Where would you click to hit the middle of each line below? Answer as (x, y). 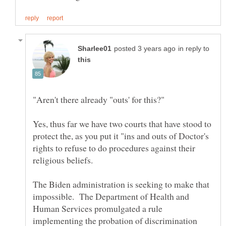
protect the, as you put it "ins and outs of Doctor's (121, 136)
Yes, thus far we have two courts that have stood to (122, 124)
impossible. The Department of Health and (111, 196)
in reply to (194, 49)
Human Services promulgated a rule (98, 209)
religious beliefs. (64, 160)
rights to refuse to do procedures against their (114, 148)
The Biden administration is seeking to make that (121, 184)
